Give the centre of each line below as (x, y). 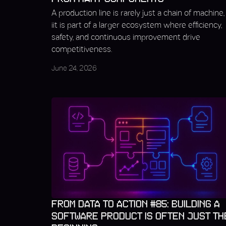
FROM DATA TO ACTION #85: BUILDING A (136, 204)
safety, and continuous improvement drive (126, 38)
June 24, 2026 (74, 69)
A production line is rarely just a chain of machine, (138, 13)
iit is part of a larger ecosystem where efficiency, (137, 25)
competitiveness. (82, 50)
